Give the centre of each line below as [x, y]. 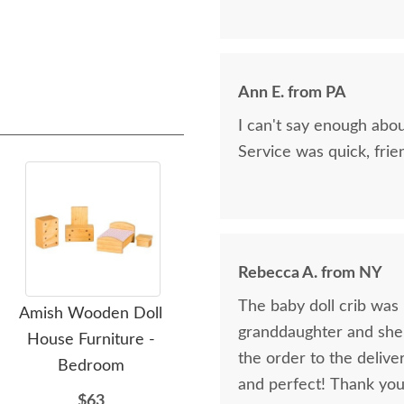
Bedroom [91, 366]
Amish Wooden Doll [91, 314]
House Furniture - [91, 340]
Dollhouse [277, 340]
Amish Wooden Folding [277, 314]
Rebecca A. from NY [310, 273]
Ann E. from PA [292, 93]
